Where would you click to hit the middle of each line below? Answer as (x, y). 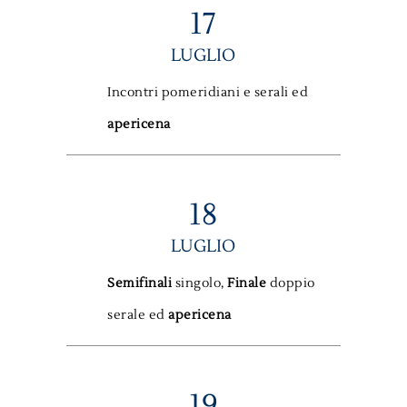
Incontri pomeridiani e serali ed (208, 93)
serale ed (138, 316)
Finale (248, 284)
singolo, (201, 284)
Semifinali (141, 284)
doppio (292, 284)
